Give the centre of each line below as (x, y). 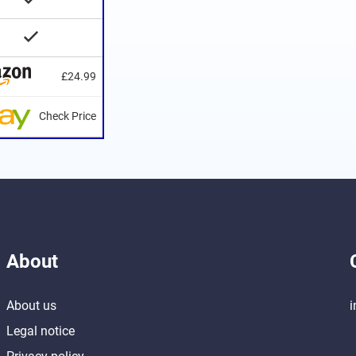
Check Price (68, 116)
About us (31, 306)
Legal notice (40, 331)
